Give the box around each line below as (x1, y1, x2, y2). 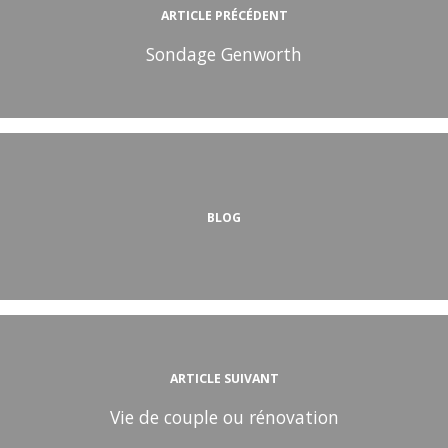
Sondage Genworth (146, 42, 302, 67)
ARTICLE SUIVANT (169, 370, 279, 388)
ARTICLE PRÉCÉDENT (160, 7, 288, 25)
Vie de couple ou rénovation (109, 405, 339, 430)
